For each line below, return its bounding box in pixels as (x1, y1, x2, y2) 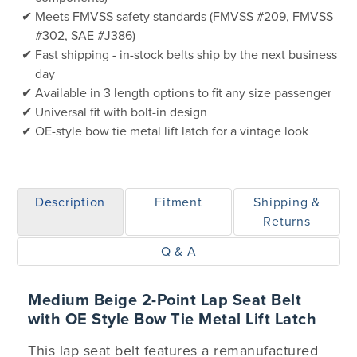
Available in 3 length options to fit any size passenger (35, 85, 331, 101)
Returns (263, 214, 311, 229)
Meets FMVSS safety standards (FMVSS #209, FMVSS (35, 9, 333, 25)
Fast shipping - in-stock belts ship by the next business (35, 47, 337, 63)
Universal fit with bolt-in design (35, 104, 207, 120)
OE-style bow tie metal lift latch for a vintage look (35, 124, 308, 139)
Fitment (155, 194, 202, 210)
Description (34, 194, 106, 210)
